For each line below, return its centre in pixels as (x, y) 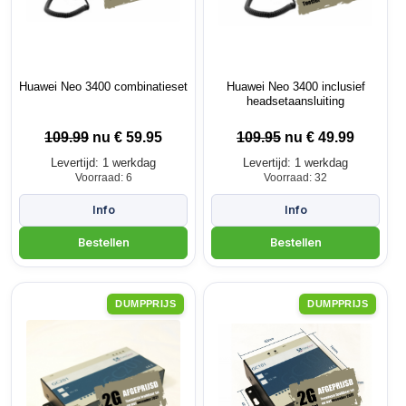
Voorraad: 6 (103, 177)
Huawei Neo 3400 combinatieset (103, 86)
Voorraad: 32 (295, 177)
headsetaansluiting (295, 101)
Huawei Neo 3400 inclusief (295, 86)
